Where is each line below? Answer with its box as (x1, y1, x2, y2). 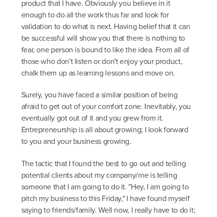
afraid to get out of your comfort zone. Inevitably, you (21, 101, 191, 112)
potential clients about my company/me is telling (21, 169, 177, 181)
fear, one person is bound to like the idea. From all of (21, 44, 189, 55)
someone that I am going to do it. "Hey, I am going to (21, 181, 189, 192)
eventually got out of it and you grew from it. (21, 112, 164, 124)
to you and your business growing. (21, 136, 131, 147)
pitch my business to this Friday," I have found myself (21, 192, 190, 204)
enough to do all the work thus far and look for (21, 9, 169, 20)
